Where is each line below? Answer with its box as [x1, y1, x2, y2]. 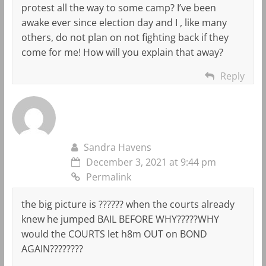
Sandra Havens [83, 140, 151, 154]
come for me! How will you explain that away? [21, 45, 223, 59]
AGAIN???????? [21, 242, 83, 255]
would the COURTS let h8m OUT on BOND [21, 227, 207, 240]
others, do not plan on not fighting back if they [21, 30, 229, 44]
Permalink [85, 170, 131, 183]
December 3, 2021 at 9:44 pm [85, 155, 216, 169]
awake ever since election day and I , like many [21, 15, 227, 29]
